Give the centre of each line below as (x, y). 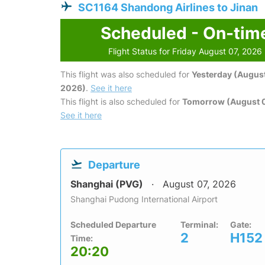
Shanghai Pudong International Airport (144, 199)
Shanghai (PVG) (108, 184)
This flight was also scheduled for (126, 75)
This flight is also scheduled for (121, 102)
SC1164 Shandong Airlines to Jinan (168, 8)
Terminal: (199, 225)
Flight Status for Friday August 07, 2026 (185, 51)
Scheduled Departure (113, 225)
